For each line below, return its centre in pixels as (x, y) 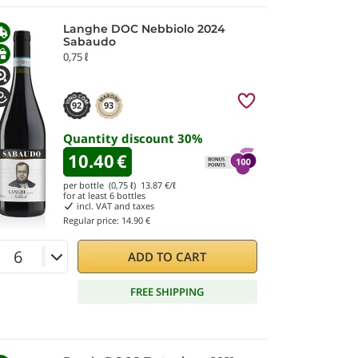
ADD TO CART (167, 257)
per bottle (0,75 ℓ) (102, 185)
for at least (86, 195)
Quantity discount (120, 138)
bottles (130, 195)
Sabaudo (89, 42)
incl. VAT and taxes (114, 206)
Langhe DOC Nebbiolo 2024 (144, 29)
